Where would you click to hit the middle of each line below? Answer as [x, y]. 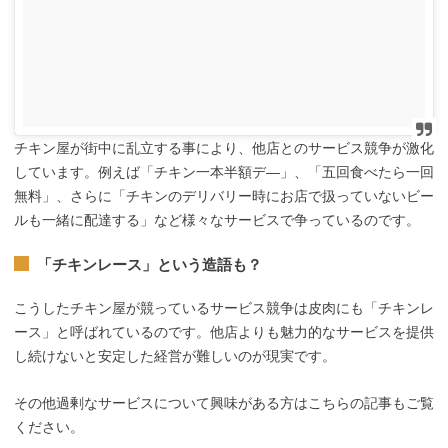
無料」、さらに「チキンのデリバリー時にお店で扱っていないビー [224, 195]
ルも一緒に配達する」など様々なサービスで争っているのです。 [217, 219]
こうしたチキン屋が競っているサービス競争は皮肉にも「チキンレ [224, 308]
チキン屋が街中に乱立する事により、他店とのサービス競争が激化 [224, 147]
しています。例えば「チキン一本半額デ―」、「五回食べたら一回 [224, 171]
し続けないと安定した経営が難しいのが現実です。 [175, 356]
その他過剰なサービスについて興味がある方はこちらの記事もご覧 [224, 402]
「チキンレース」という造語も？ [149, 265]
